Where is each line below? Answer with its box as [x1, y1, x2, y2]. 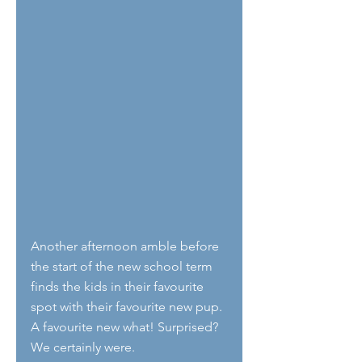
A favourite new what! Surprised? [31, 319, 221, 335]
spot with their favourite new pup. [31, 299, 225, 315]
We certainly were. [31, 339, 138, 356]
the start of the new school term [31, 259, 216, 275]
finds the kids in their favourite [31, 279, 207, 295]
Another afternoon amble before [31, 238, 222, 255]
